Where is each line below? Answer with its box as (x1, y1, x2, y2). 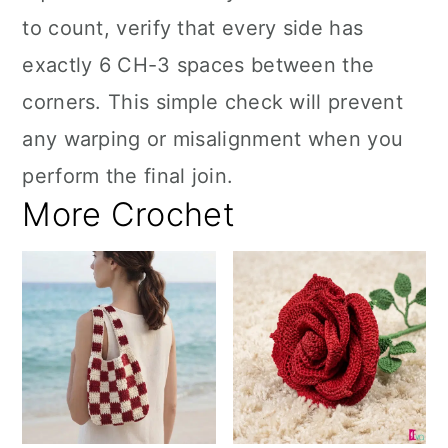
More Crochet (22, 195, 235, 234)
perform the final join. (22, 164, 234, 188)
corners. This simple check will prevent (22, 90, 404, 114)
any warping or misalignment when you (22, 127, 404, 151)
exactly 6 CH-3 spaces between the (22, 53, 375, 77)
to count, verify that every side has (22, 16, 364, 40)
